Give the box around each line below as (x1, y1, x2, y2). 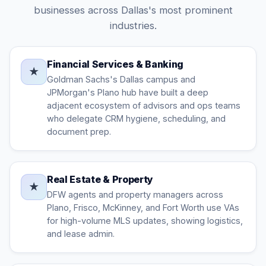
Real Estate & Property (47, 173, 153, 185)
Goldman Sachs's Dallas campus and (47, 74, 195, 84)
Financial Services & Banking (47, 58, 184, 70)
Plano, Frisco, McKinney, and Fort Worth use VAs (47, 202, 239, 213)
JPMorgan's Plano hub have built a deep (47, 87, 208, 97)
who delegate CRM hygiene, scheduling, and (47, 113, 226, 123)
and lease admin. (47, 229, 115, 239)
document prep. (47, 126, 111, 137)
